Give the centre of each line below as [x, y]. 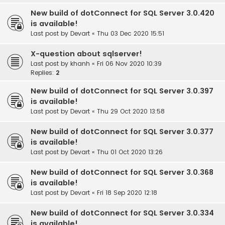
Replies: [43, 73]
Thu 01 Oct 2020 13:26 [130, 152]
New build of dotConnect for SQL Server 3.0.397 [122, 91]
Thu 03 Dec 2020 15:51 [131, 34]
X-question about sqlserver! [86, 54]
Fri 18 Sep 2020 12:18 [127, 193]
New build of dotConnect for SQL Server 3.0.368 [122, 173]
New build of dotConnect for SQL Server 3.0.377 [122, 132]
